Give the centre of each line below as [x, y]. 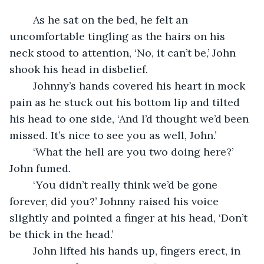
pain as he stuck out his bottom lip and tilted [126, 102]
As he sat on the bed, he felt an [21, 19]
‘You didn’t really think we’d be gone [27, 184]
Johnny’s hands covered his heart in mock [27, 85]
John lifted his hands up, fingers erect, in [27, 250]
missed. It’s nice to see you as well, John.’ [113, 135]
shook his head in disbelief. [79, 69]
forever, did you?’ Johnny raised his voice [115, 201]
